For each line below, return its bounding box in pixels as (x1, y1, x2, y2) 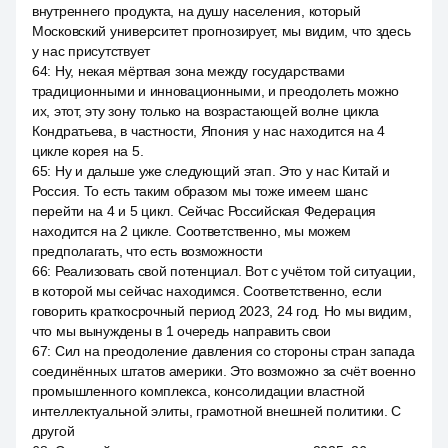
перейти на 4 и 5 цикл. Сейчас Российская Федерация (32, 203, 377, 219)
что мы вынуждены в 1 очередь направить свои (32, 323, 331, 339)
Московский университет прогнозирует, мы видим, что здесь (32, 23, 411, 39)
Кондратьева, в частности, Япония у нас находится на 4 (32, 123, 386, 139)
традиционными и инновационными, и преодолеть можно (32, 83, 400, 99)
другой (32, 423, 75, 439)
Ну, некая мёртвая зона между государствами (54, 63, 346, 79)
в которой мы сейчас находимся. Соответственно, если (32, 283, 382, 299)
